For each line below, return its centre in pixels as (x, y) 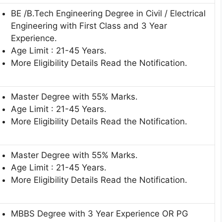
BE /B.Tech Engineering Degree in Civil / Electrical (108, 14)
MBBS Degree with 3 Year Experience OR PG (100, 214)
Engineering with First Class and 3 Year (89, 26)
